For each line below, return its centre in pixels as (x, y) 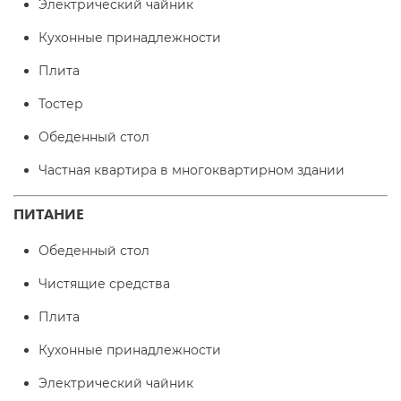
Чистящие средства (104, 284)
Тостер (61, 104)
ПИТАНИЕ (49, 213)
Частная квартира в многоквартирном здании (192, 170)
